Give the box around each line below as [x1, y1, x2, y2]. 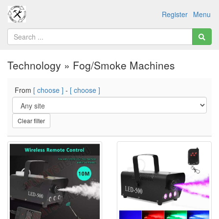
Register [162, 9, 188, 19]
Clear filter [18, 116, 45, 125]
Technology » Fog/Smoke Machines [7, 58, 175, 72]
